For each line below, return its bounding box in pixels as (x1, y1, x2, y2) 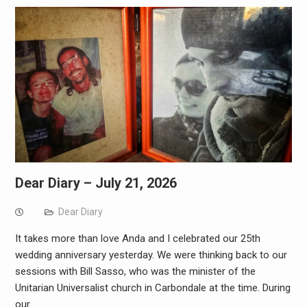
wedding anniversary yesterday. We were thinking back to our (14, 249, 287, 262)
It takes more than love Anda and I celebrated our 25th (14, 232, 260, 245)
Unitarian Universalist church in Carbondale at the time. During (14, 282, 291, 295)
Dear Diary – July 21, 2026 (14, 175, 177, 192)
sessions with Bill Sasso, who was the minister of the (14, 265, 256, 278)
